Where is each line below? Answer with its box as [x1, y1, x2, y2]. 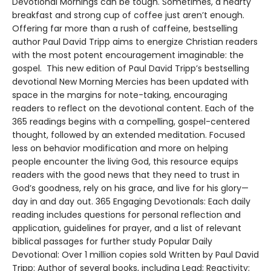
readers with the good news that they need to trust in [12, 168, 240, 181]
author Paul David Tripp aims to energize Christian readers [12, 35, 258, 48]
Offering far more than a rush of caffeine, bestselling [12, 22, 238, 34]
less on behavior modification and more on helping [12, 142, 228, 154]
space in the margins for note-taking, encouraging [12, 88, 227, 101]
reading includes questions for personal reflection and [12, 208, 241, 221]
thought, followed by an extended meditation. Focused [12, 128, 245, 141]
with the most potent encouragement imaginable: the [12, 48, 244, 61]
